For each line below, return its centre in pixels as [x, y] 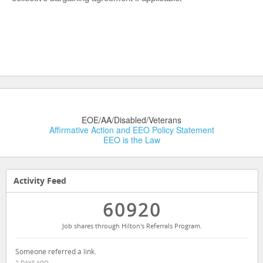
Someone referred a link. [56, 252]
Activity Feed [40, 181]
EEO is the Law [131, 140]
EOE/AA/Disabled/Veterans [131, 120]
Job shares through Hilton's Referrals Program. [132, 226]
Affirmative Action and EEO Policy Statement [131, 130]
